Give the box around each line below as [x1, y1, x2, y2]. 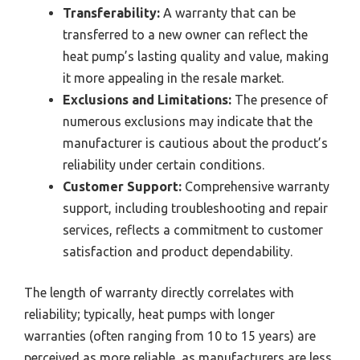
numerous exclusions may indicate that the [63, 114, 313, 129]
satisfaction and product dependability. [63, 244, 292, 260]
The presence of [231, 92, 328, 108]
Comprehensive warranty [182, 179, 329, 194]
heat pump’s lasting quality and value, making [63, 49, 329, 64]
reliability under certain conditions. [63, 157, 264, 173]
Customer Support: [63, 179, 182, 194]
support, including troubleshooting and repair [63, 201, 328, 216]
